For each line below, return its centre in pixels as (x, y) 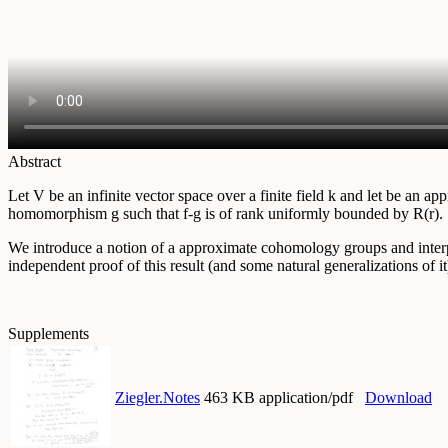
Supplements (48, 334)
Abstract (34, 162)
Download (398, 398)
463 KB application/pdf (278, 398)
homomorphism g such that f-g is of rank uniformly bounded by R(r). (225, 214)
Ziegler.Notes (157, 398)
